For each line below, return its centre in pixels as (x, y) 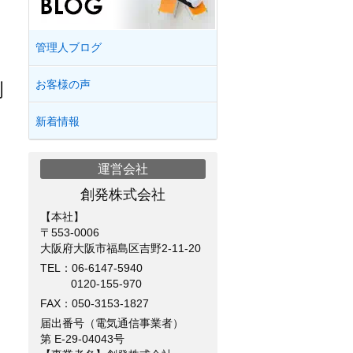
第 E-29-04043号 (82, 339)
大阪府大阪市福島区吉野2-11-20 (121, 249)
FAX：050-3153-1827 (95, 304)
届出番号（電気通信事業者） (112, 323)
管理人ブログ (69, 48)
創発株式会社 (123, 195)
